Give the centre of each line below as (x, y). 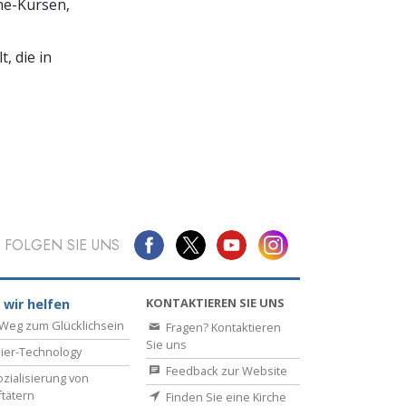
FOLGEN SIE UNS (62, 245)
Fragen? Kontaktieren (222, 328)
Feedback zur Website (225, 371)
